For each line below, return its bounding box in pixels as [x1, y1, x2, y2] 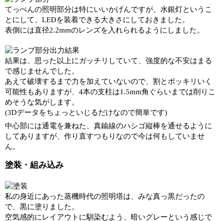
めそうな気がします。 [5, 98, 79, 106]
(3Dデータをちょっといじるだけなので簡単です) [5, 108, 167, 116]
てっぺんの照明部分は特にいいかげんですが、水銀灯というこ [5, 5, 212, 13]
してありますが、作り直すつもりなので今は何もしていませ [5, 132, 205, 140]
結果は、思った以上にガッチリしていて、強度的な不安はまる [5, 56, 212, 65]
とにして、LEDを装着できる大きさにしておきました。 [5, 15, 189, 24]
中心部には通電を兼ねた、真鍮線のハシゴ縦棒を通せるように [5, 121, 212, 130]
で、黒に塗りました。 [5, 202, 79, 211]
